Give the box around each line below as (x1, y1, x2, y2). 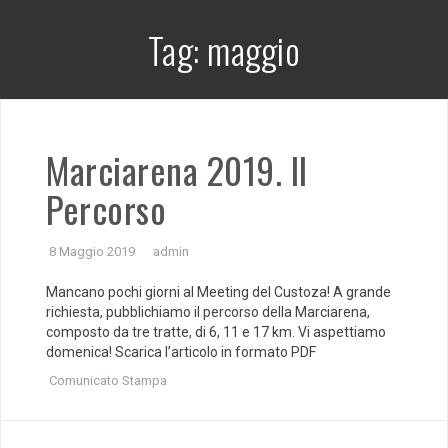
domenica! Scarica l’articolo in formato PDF (46, 344, 316, 360)
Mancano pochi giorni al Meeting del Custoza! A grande (46, 284, 391, 300)
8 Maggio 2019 (49, 244, 135, 259)
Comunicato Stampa (49, 373, 167, 388)
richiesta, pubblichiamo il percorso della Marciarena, (46, 304, 370, 320)
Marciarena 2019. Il (46, 143, 308, 196)
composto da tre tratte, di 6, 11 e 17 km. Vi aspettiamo (46, 324, 386, 340)
